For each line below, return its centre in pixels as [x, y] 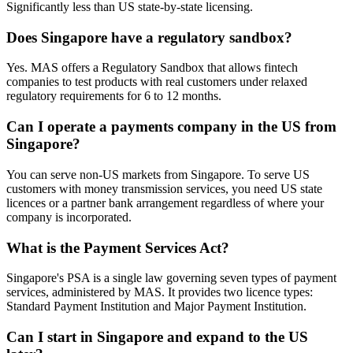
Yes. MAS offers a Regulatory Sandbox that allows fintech [152, 68]
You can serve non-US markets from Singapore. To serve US [158, 174]
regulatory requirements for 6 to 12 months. [114, 96]
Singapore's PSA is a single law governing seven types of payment [171, 278]
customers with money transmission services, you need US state [164, 188]
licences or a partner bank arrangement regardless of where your [165, 203]
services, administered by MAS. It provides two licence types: [160, 292]
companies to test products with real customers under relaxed [157, 82]
